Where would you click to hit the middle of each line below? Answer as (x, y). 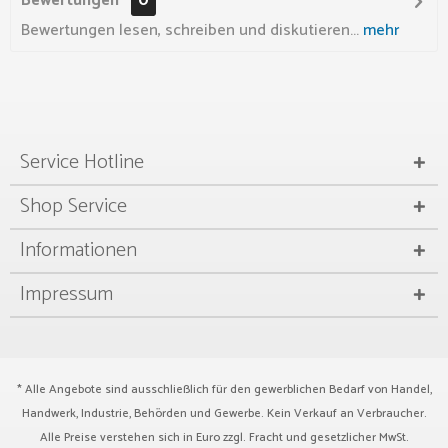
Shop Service (73, 206)
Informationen (78, 250)
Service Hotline (82, 162)
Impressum (66, 294)
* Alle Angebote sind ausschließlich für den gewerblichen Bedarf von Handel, (224, 389)
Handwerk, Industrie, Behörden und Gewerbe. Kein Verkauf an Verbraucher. (224, 413)
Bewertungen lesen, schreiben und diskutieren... (190, 30)
